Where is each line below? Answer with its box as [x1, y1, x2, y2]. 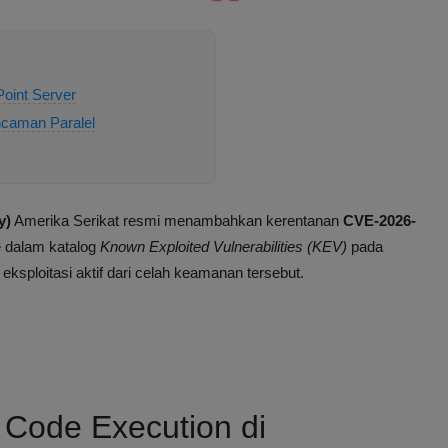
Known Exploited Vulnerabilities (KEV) [100, 238, 347, 256]
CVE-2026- [343, 212, 416, 230]
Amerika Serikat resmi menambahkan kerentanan [11, 212, 343, 230]
